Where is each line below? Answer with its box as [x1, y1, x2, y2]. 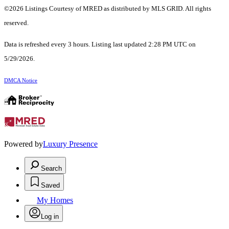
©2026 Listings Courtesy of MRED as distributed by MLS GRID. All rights [4, 5, 211, 13]
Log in [41, 213, 59, 221]
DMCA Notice [4, 78, 37, 84]
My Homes [37, 196, 73, 205]
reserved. [4, 19, 29, 27]
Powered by [4, 140, 43, 149]
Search [41, 165, 62, 173]
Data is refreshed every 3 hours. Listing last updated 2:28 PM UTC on [4, 40, 196, 49]
